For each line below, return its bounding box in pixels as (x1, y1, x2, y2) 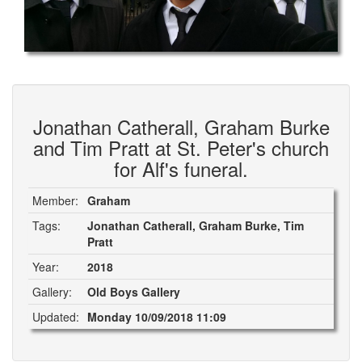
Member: (32, 192, 78, 208)
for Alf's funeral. (114, 154, 248, 183)
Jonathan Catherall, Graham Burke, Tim (87, 217, 304, 234)
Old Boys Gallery (87, 284, 180, 300)
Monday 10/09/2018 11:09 (87, 309, 226, 325)
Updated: (32, 309, 79, 325)
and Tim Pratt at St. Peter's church (33, 133, 329, 162)
